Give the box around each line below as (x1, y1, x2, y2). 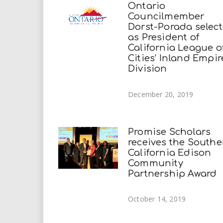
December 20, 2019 (128, 89, 194, 99)
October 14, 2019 (128, 194, 186, 204)
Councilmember (128, 11, 205, 21)
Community (128, 158, 183, 168)
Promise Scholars (128, 126, 211, 137)
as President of (128, 32, 199, 42)
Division (128, 63, 167, 74)
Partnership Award (128, 168, 217, 179)
